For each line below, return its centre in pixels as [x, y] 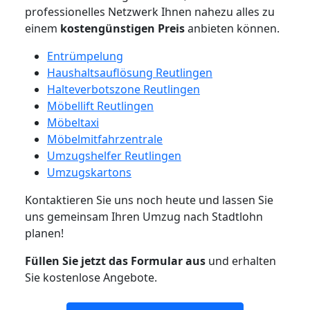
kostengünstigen [108, 28]
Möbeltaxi [73, 122]
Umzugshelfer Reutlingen [114, 156]
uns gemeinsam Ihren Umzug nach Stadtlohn [144, 217]
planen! [44, 233]
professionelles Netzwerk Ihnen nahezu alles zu [150, 12]
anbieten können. [232, 28]
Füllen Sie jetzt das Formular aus [115, 261]
